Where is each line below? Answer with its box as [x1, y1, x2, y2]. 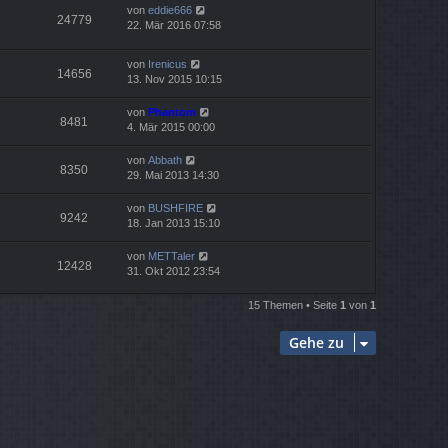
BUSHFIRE [148, 202, 203, 215]
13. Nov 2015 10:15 [127, 73, 222, 86]
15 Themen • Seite [248, 299, 340, 312]
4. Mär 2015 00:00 [127, 121, 215, 134]
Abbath [148, 154, 182, 167]
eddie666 [148, 4, 192, 17]
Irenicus [148, 58, 187, 71]
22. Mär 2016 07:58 [127, 19, 221, 32]
